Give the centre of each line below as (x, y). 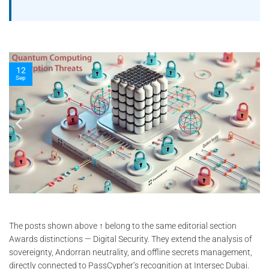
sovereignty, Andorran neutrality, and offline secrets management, (131, 252)
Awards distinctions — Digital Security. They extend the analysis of (131, 239)
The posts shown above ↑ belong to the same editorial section (123, 225)
